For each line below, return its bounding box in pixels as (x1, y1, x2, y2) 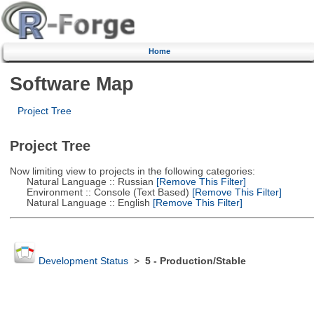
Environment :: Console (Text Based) (9, 186, 189, 198)
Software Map (9, 72, 134, 95)
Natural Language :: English (9, 197, 150, 208)
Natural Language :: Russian (9, 176, 153, 187)
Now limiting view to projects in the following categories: (9, 165, 255, 177)
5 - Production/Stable (144, 256, 246, 267)
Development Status (38, 256, 128, 267)
